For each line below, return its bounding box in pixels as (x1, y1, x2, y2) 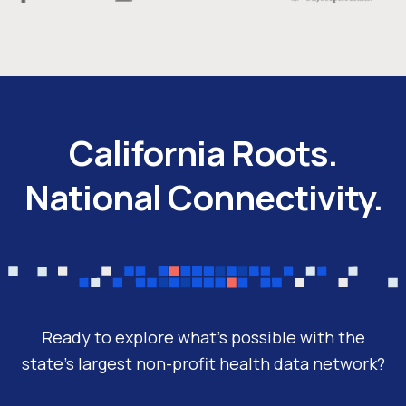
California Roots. (69, 129, 337, 177)
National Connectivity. (24, 173, 382, 221)
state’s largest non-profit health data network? (21, 352, 385, 374)
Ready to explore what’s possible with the (41, 325, 365, 348)
